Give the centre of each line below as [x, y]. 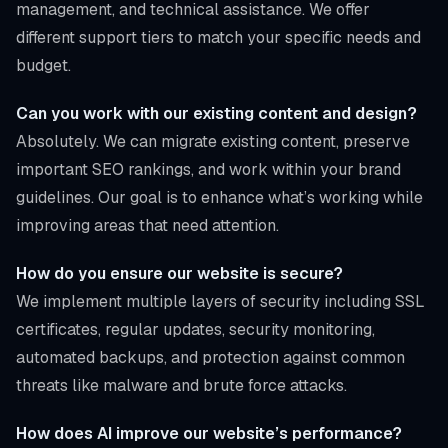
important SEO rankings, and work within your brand [208, 169]
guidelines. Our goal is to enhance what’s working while [219, 197]
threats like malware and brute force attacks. [181, 385]
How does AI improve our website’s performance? [209, 433]
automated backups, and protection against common [210, 357]
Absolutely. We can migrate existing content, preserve [213, 141]
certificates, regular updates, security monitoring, [195, 329]
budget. [43, 65]
